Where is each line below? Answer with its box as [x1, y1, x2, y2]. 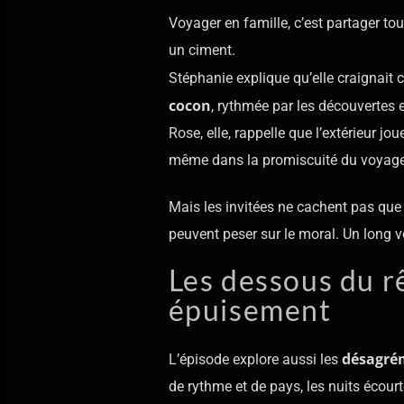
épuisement [168, 292, 332, 328]
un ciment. [168, 41, 235, 59]
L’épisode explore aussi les [168, 350, 342, 368]
